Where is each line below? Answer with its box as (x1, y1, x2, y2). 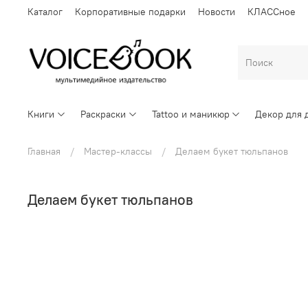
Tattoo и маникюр (151, 107, 230, 120)
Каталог (27, 5, 63, 18)
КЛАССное (247, 5, 296, 18)
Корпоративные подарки (75, 5, 186, 18)
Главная (27, 145, 60, 158)
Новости (198, 5, 235, 18)
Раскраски (80, 107, 126, 120)
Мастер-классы (84, 145, 152, 158)
